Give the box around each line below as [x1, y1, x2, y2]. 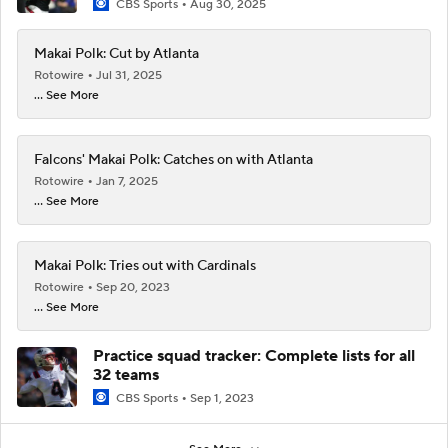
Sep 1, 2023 [190, 391, 254, 406]
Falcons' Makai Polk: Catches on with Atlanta [34, 151, 313, 169]
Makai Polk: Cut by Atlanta [34, 45, 199, 63]
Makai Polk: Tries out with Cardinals [34, 257, 256, 275]
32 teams [93, 365, 159, 385]
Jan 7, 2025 [96, 174, 158, 189]
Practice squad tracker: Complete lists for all [93, 346, 415, 366]
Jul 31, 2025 [96, 68, 162, 83]
